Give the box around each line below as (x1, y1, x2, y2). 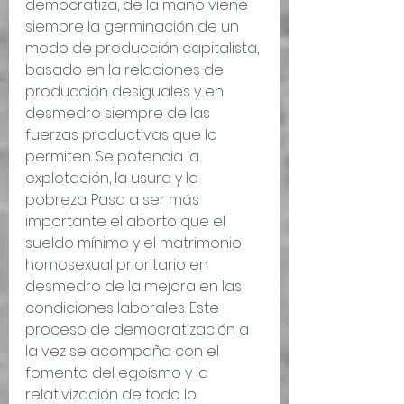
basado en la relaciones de (25, 60, 227, 81)
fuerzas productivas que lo (25, 124, 221, 146)
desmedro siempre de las (25, 103, 214, 124)
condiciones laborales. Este (25, 298, 223, 319)
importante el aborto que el (25, 211, 229, 233)
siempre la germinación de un (25, 16, 243, 38)
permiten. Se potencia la (25, 146, 203, 168)
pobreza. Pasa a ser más (25, 189, 203, 211)
